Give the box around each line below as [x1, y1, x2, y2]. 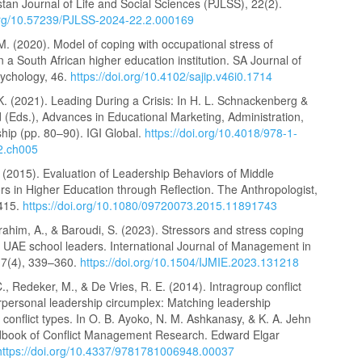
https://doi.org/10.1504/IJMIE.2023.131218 [80, 254, 300, 270]
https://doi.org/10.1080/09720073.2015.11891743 [23, 197, 278, 213]
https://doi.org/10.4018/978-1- [145, 124, 298, 141]
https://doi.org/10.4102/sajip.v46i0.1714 [70, 68, 273, 84]
